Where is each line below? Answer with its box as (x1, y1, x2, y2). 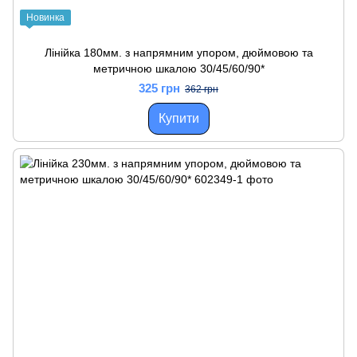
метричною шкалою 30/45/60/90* (92, 62, 265, 75)
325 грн (139, 81, 180, 95)
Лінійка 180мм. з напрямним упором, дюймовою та (44, 46, 313, 59)
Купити (158, 112, 199, 125)
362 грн (185, 84, 218, 95)
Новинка (26, 12, 65, 23)
